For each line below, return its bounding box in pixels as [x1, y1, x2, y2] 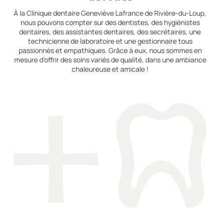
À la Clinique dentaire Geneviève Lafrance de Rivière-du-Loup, [14, 8, 206, 18]
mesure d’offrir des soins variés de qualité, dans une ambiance [14, 55, 206, 64]
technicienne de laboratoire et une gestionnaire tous [27, 36, 192, 46]
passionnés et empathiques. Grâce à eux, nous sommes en [18, 45, 202, 55]
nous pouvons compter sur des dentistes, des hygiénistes [20, 17, 200, 27]
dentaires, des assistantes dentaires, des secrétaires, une [19, 27, 201, 36]
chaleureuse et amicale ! [72, 64, 148, 74]
